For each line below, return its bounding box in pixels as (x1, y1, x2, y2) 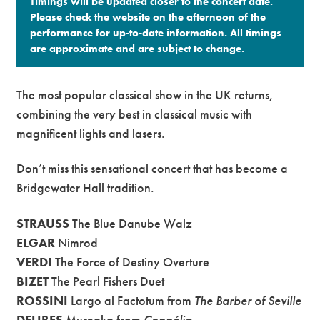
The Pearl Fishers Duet (49, 272, 165, 289)
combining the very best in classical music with (16, 105, 253, 122)
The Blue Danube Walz (69, 214, 193, 231)
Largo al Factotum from (68, 291, 195, 309)
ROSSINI (16, 291, 69, 309)
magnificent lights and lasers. (16, 124, 166, 141)
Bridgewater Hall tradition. (16, 179, 155, 196)
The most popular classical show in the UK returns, (16, 86, 274, 103)
